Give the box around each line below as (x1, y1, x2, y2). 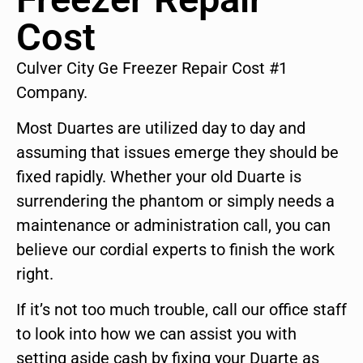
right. (16, 264, 53, 284)
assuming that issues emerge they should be (16, 143, 339, 163)
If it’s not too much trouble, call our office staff (16, 300, 347, 320)
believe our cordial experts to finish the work (16, 240, 335, 260)
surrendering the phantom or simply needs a (16, 191, 335, 211)
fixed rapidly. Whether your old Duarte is (16, 167, 301, 187)
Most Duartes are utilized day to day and (16, 118, 305, 139)
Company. (16, 82, 88, 102)
